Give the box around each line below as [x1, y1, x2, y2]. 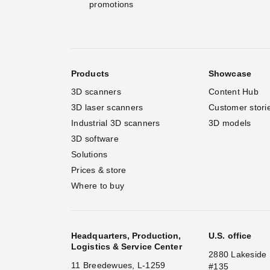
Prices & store [71, 165, 127, 175]
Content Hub [209, 86, 259, 96]
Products [71, 68, 109, 78]
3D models [209, 118, 251, 128]
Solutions [71, 149, 108, 159]
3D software [71, 133, 119, 143]
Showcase [209, 68, 251, 78]
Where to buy [71, 180, 124, 190]
